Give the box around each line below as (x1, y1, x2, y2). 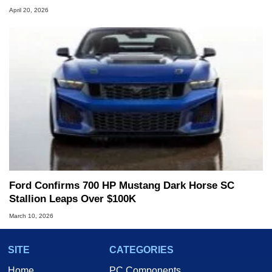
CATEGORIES (109, 245, 174, 256)
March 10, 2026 (9, 212, 53, 220)
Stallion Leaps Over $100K (9, 192, 136, 205)
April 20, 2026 (9, 6, 49, 13)
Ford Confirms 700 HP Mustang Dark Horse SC (9, 179, 234, 191)
